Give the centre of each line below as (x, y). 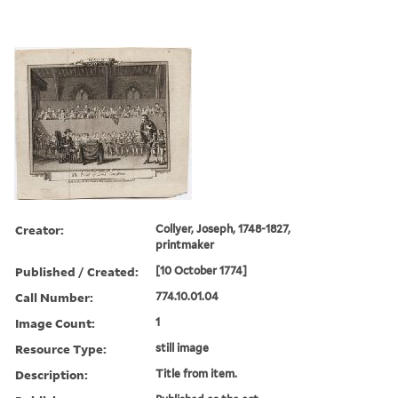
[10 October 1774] (202, 270)
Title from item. (197, 373)
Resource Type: (61, 348)
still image (183, 347)
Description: (52, 374)
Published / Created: (77, 271)
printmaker (185, 244)
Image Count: (55, 322)
